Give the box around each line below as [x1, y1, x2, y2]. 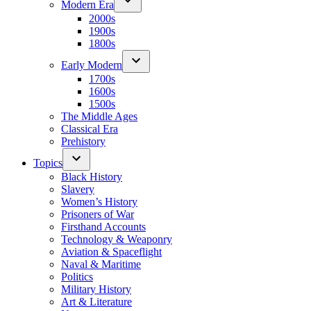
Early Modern [61, 59, 122, 71]
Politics [61, 271, 93, 283]
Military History [61, 283, 131, 295]
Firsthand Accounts [61, 221, 146, 233]
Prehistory [61, 135, 106, 147]
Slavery [61, 183, 94, 195]
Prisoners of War [61, 208, 134, 220]
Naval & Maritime [61, 258, 141, 270]
